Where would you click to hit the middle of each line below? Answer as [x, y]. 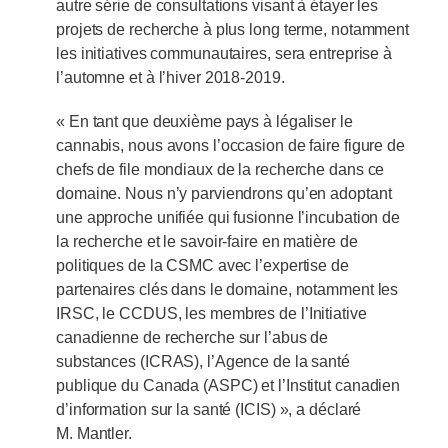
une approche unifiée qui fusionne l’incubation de [228, 218]
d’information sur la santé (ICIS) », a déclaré [209, 410]
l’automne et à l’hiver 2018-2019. [170, 78]
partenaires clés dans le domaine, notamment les [227, 290]
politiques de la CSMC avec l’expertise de [202, 266]
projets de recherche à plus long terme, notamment [233, 30]
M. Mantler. [94, 434]
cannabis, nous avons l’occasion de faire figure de [230, 146]
